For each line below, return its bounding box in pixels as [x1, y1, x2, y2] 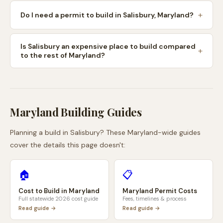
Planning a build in [10, 128, 70, 137]
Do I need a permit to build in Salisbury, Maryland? [20, 10, 194, 19]
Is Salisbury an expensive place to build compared [20, 42, 196, 51]
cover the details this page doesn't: [10, 140, 125, 149]
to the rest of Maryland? [20, 51, 105, 60]
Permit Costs [153, 187, 197, 195]
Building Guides [58, 105, 142, 119]
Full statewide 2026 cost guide [18, 195, 98, 202]
